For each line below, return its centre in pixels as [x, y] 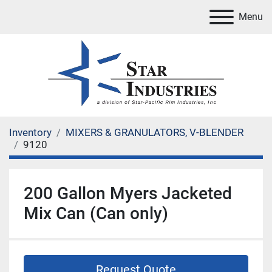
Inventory [30, 132]
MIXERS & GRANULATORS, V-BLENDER [155, 132]
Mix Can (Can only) [96, 213]
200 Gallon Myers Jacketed [128, 193]
